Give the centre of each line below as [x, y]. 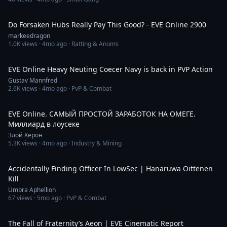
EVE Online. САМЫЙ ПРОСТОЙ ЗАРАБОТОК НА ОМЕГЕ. [102, 114]
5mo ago [49, 198]
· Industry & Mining [94, 143]
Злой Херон [25, 135]
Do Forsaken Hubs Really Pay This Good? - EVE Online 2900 [107, 25]
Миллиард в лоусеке [44, 124]
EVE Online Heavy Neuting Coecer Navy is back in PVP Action [110, 69]
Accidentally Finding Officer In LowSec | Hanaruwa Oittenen [110, 168]
